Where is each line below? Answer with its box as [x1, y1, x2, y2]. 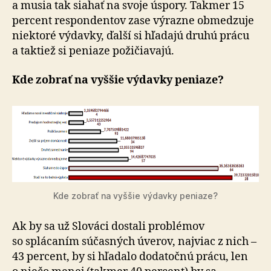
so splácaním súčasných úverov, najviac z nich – [12, 234, 256, 249]
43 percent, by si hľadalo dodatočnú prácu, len [12, 249, 248, 264]
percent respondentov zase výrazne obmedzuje [12, 14, 254, 28]
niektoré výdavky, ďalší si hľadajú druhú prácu [12, 29, 249, 43]
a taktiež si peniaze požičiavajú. [12, 44, 174, 58]
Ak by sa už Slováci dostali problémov [12, 219, 204, 233]
